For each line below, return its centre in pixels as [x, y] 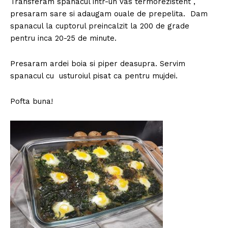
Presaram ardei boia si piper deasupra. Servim [98, 63]
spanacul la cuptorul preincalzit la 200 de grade [101, 26]
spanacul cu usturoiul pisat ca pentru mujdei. [94, 76]
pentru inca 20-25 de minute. [63, 38]
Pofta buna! [32, 101]
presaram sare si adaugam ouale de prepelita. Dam [109, 13]
